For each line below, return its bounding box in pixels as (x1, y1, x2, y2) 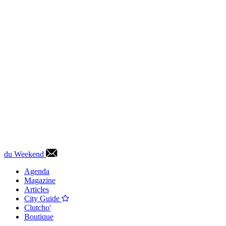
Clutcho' (24, 203, 51, 212)
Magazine (24, 176, 55, 185)
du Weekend (4, 150, 44, 159)
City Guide (24, 194, 62, 203)
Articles (24, 185, 49, 194)
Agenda (24, 167, 49, 176)
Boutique (24, 212, 53, 221)
